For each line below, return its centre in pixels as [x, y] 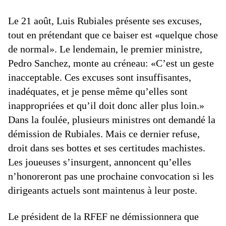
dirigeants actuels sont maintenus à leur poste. [103, 190]
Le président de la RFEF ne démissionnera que [103, 216]
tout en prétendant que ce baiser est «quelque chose [113, 35]
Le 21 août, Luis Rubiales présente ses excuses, [105, 21]
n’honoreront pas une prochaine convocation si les [111, 176]
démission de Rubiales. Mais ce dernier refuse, [104, 134]
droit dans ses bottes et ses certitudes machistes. [107, 148]
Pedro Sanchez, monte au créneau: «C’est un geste [111, 63]
